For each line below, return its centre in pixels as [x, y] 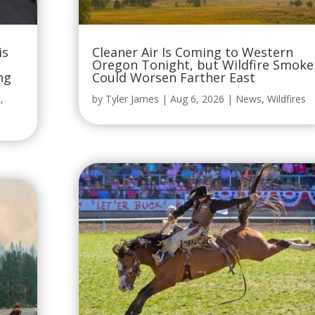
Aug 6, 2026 [197, 99]
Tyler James [132, 99]
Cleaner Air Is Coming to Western [192, 52]
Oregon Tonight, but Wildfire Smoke [202, 65]
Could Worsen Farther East [173, 78]
